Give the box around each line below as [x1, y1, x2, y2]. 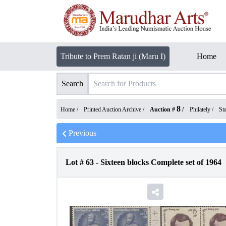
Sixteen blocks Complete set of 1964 [100, 158, 221, 166]
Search [62, 79, 83, 88]
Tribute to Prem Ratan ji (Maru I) [61, 52, 165, 61]
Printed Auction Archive [84, 106, 141, 113]
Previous [69, 129, 96, 137]
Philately [190, 106, 210, 113]
